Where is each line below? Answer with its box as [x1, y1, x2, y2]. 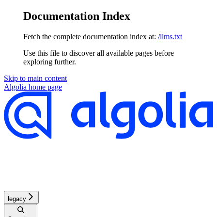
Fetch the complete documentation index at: [23, 32, 156, 41]
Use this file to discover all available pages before [23, 48, 174, 57]
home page [27, 82, 62, 91]
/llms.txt [158, 32, 182, 41]
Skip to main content [4, 74, 67, 82]
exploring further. [23, 57, 76, 66]
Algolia [4, 82, 27, 91]
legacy [8, 195, 26, 202]
